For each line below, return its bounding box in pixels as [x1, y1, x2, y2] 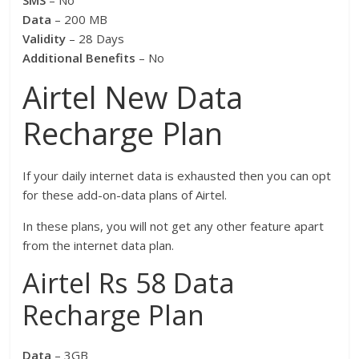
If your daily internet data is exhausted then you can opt [22, 167, 332, 184]
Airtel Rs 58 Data [22, 264, 236, 302]
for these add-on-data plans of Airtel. [22, 187, 228, 204]
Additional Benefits [22, 50, 136, 67]
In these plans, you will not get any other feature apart [22, 218, 325, 235]
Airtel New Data [22, 76, 244, 119]
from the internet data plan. [22, 237, 175, 254]
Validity [22, 30, 70, 47]
